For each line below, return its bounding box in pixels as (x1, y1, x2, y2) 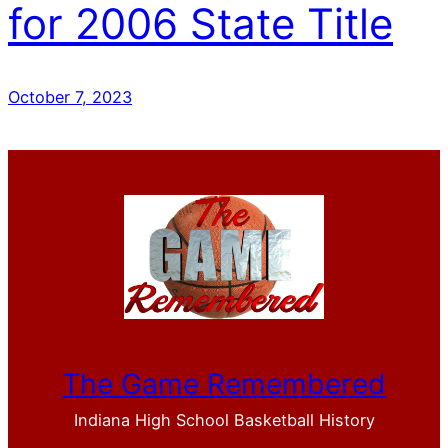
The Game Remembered (62, 367, 386, 402)
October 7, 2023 (8, 86, 132, 107)
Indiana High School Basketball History (73, 410, 375, 431)
